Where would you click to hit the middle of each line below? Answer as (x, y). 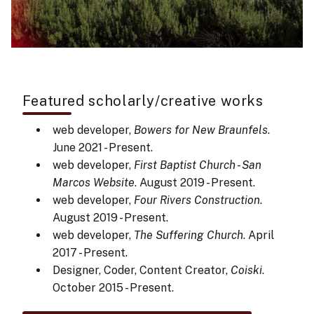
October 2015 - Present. (113, 288)
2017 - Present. (90, 253)
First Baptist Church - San (197, 165)
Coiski (246, 271)
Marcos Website (93, 183)
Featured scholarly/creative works (143, 101)
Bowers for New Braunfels (200, 130)
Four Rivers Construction (197, 200)
